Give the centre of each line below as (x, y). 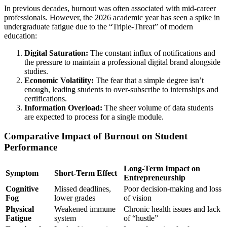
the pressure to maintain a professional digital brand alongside (122, 62)
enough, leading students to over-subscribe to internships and (121, 89)
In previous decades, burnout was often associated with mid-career (110, 8)
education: (21, 35)
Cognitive (22, 188)
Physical (20, 209)
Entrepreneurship (155, 177)
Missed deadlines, (83, 188)
